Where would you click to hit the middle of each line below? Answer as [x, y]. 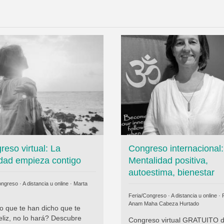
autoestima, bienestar [171, 173]
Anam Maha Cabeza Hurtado [163, 204]
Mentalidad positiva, [168, 161]
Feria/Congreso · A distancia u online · [175, 196]
